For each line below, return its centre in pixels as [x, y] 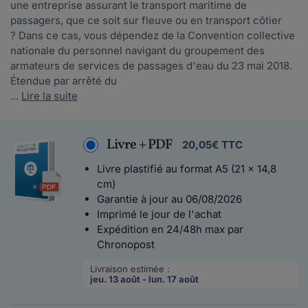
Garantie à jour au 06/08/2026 [170, 199]
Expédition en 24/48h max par [170, 229]
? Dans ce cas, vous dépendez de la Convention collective [153, 35]
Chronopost [126, 244]
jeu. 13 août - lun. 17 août [145, 279]
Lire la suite [49, 96]
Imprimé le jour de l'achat [159, 214]
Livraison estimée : [130, 269]
